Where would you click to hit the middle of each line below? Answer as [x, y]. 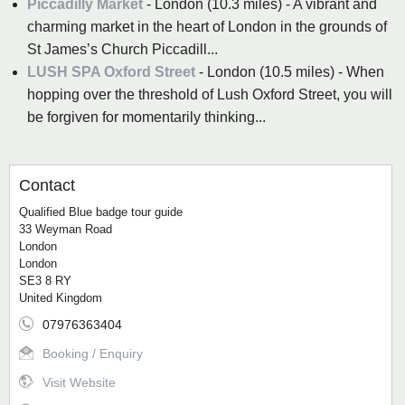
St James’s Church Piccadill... [122, 50]
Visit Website [79, 383]
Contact [47, 186]
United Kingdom [61, 298]
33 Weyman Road [66, 230]
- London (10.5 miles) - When [290, 72]
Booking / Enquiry [93, 354]
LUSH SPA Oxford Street [111, 72]
